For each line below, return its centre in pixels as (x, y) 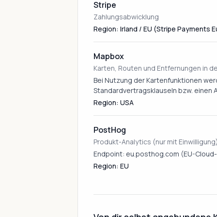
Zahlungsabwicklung (126, 17)
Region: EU (111, 166)
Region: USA (114, 102)
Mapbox (109, 56)
